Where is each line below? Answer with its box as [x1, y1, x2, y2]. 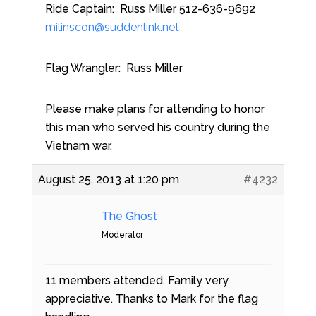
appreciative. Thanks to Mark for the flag [44, 292, 258, 305]
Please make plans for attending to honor [44, 102, 265, 116]
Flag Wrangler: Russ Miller [44, 61, 183, 75]
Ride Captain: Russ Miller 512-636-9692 [44, 2, 255, 16]
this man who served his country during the [44, 121, 270, 134]
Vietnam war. [44, 139, 112, 152]
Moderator [101, 230, 143, 240]
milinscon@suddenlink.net [44, 20, 179, 34]
